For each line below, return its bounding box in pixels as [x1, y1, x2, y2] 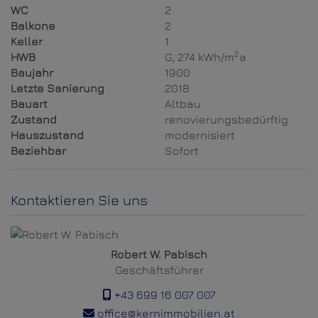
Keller [11, 35, 43, 48]
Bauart [11, 97, 48, 111]
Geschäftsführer [114, 263, 204, 277]
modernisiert [165, 128, 236, 142]
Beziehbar [11, 144, 66, 158]
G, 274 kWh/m [165, 50, 235, 64]
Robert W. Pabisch [111, 248, 207, 261]
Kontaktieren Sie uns [11, 192, 148, 209]
